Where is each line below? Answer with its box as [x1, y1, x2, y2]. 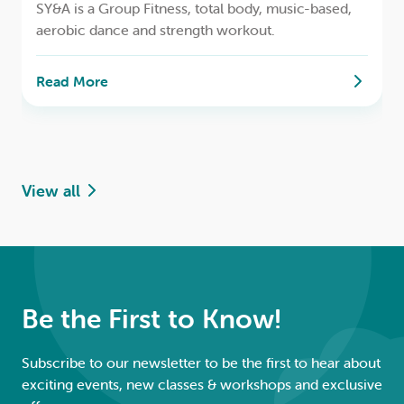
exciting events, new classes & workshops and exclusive [22, 374, 382, 393]
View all [22, 179, 80, 201]
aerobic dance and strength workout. [36, 20, 275, 39]
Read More [36, 71, 108, 90]
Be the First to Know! [22, 301, 281, 335]
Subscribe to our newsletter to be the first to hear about [22, 353, 381, 372]
